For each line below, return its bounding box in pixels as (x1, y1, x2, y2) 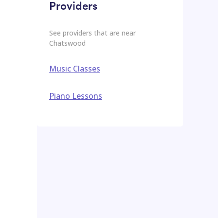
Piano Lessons (49, 90, 102, 101)
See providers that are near (49, 28, 136, 37)
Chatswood (49, 38, 86, 48)
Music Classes (49, 63, 100, 74)
